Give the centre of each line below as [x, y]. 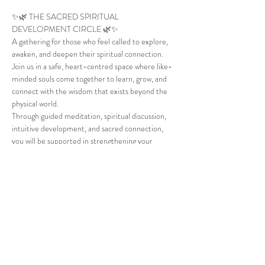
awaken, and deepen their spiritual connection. [88, 54]
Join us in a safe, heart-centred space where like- [92, 66]
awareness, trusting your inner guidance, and [85, 153]
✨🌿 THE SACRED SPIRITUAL [66, 17]
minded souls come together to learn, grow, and [90, 79]
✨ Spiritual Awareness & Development [76, 203]
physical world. [35, 104]
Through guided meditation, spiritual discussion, [90, 116]
